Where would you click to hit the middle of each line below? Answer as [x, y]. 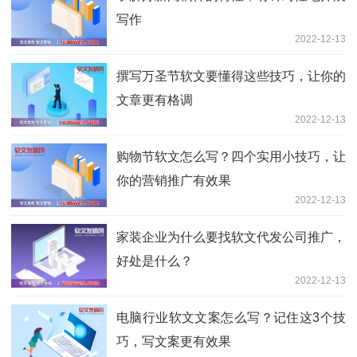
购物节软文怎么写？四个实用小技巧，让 [231, 157]
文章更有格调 [155, 100]
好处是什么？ [155, 261]
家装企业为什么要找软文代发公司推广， [231, 237]
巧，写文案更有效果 [174, 342]
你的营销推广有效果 [174, 181]
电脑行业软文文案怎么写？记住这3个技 [231, 318]
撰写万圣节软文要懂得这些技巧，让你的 [231, 76]
